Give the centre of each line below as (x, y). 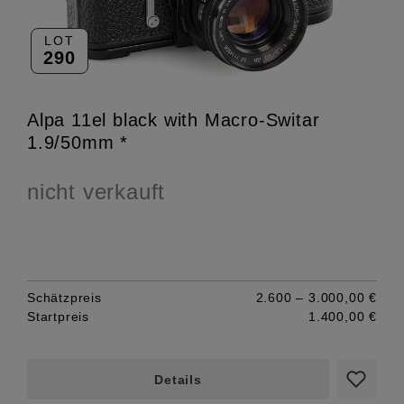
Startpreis (59, 316)
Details (178, 379)
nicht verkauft (96, 191)
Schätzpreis (64, 297)
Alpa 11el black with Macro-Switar (174, 119)
